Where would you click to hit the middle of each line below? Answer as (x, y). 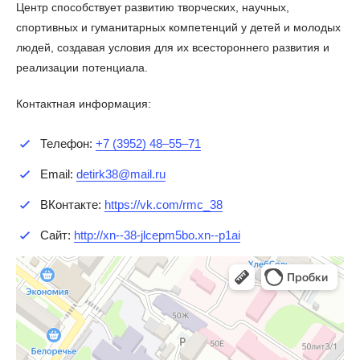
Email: (58, 174)
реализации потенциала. (82, 67)
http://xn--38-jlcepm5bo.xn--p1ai (157, 235)
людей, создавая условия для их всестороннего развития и (173, 47)
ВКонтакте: (72, 204)
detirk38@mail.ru (121, 174)
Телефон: (68, 143)
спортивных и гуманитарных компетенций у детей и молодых (178, 27)
